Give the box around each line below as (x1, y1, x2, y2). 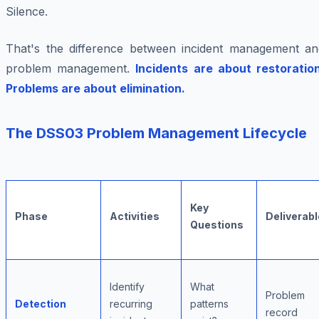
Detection (15, 298, 66, 310)
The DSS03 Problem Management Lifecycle (6, 125, 307, 142)
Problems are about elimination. (6, 81, 185, 96)
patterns (190, 298, 229, 310)
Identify (110, 281, 145, 293)
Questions (190, 219, 244, 231)
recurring (110, 298, 152, 310)
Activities (110, 210, 159, 223)
